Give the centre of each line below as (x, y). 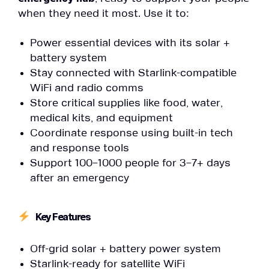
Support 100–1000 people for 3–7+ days (130, 163)
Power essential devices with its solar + (130, 43)
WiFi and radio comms (87, 88)
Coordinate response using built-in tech (131, 133)
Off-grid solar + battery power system (125, 249)
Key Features (63, 217)
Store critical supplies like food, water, (126, 103)
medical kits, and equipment (101, 118)
